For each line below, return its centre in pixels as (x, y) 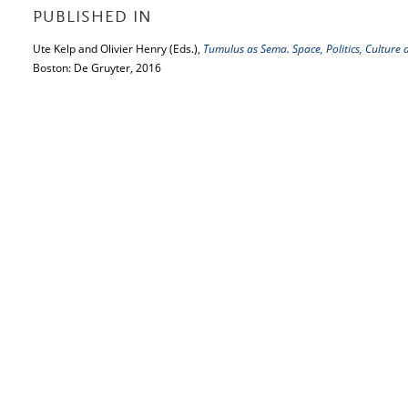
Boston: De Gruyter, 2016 (97, 68)
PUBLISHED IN (92, 18)
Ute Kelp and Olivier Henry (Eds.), (118, 49)
